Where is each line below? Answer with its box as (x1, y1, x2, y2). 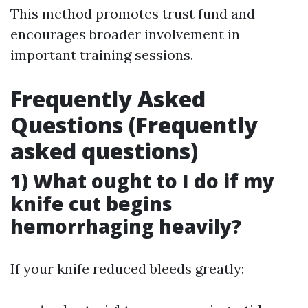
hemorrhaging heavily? (10, 213, 241, 239)
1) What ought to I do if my (10, 168, 274, 194)
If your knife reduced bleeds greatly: (10, 260, 244, 277)
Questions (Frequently (10, 110, 258, 140)
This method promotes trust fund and (10, 5, 255, 22)
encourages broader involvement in (10, 25, 240, 43)
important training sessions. (10, 46, 193, 63)
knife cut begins (10, 190, 173, 217)
